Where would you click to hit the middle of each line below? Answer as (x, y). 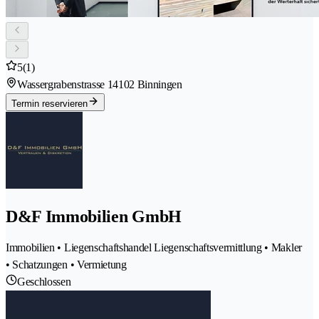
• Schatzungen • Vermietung (66, 265)
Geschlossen (44, 282)
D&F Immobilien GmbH (94, 217)
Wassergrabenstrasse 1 (65, 85)
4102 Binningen (147, 85)
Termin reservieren (49, 104)
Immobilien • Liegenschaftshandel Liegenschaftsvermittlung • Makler (154, 248)
